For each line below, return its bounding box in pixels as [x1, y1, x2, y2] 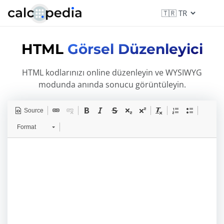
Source [24, 107, 43, 114]
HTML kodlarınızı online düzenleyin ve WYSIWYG [22, 67, 202, 78]
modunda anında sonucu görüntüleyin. [38, 79, 186, 90]
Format [17, 123, 36, 130]
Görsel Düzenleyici [67, 40, 203, 57]
